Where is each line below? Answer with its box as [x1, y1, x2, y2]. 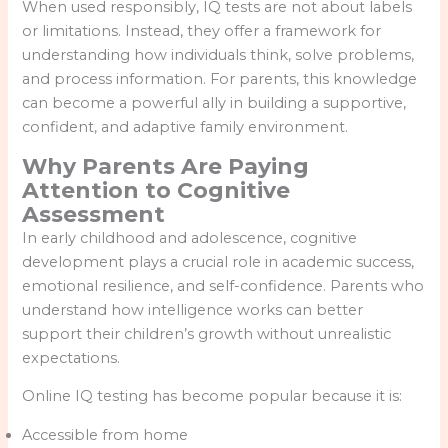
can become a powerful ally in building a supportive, [22, 93, 407, 112]
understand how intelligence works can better [22, 300, 364, 319]
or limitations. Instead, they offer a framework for [22, 21, 382, 40]
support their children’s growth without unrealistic [22, 324, 392, 343]
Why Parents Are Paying [22, 152, 310, 179]
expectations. [22, 348, 121, 367]
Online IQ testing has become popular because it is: [22, 387, 403, 406]
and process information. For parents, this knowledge [22, 69, 418, 88]
